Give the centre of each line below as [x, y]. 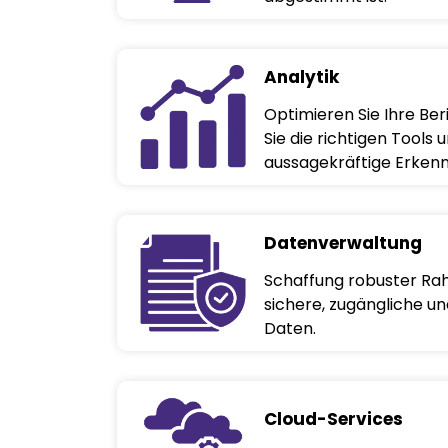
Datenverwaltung [342, 242]
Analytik [301, 76]
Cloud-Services [333, 418]
